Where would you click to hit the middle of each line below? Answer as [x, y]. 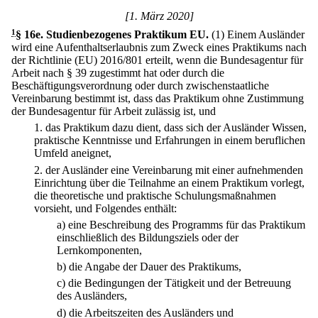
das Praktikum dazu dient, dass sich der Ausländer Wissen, [176, 128]
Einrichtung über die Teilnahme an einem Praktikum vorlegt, [169, 182]
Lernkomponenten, [99, 250]
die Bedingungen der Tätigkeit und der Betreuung [180, 283]
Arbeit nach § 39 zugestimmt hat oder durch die [118, 73]
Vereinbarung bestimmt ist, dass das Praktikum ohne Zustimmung [158, 98]
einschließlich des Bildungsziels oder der [148, 237]
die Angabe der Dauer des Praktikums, [155, 267]
